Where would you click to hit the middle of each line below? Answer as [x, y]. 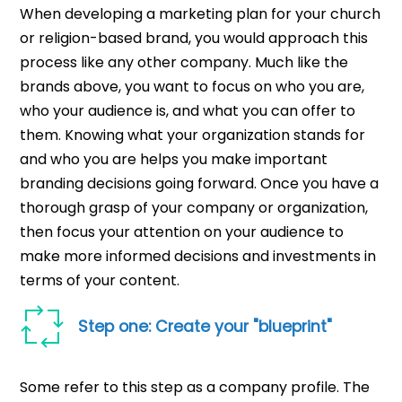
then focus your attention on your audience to [182, 232]
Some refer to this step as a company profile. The [195, 388]
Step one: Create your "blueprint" [205, 327]
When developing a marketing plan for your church [201, 14]
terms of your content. [100, 281]
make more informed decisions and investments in [198, 257]
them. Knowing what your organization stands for [193, 135]
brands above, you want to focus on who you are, [192, 87]
